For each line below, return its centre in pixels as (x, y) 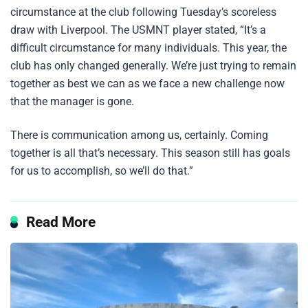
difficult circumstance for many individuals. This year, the (148, 47)
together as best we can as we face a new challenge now (147, 83)
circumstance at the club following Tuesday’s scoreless (143, 12)
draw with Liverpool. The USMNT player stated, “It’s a (138, 30)
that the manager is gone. (72, 101)
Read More (61, 222)
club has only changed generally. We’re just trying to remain (153, 65)
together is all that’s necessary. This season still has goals (150, 153)
